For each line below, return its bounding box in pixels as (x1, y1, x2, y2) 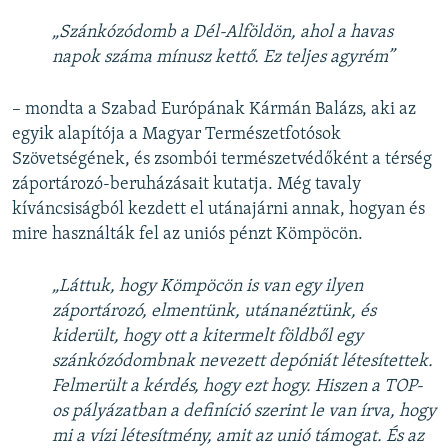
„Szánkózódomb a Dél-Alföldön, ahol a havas (52, 22, 393, 42)
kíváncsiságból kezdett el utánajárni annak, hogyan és (12, 199, 425, 219)
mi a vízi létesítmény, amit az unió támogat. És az (52, 426, 424, 446)
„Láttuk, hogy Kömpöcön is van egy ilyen (52, 276, 363, 296)
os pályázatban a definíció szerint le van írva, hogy (52, 401, 436, 421)
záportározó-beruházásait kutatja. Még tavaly (12, 174, 361, 194)
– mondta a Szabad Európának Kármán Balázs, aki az (12, 99, 416, 119)
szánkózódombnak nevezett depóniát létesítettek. (52, 351, 433, 371)
